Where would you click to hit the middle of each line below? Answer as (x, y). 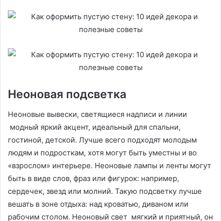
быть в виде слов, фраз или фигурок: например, (93, 178)
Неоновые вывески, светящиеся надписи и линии (97, 114)
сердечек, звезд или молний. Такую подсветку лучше (105, 191)
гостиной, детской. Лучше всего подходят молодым (102, 140)
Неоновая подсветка (67, 94)
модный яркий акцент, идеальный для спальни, (94, 127)
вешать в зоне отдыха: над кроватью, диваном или (98, 204)
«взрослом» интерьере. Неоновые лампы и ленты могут (110, 165)
